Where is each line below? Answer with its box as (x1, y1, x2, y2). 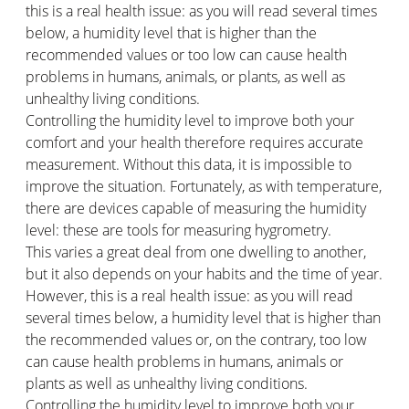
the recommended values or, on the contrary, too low (26, 329, 367, 350)
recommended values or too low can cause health (26, 44, 347, 65)
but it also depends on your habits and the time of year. (26, 263, 383, 284)
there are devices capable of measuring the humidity (26, 197, 366, 218)
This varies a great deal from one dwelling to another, (26, 241, 366, 262)
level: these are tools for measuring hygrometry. (26, 219, 331, 240)
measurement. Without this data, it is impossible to (26, 153, 351, 174)
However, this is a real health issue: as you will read (26, 285, 353, 306)
